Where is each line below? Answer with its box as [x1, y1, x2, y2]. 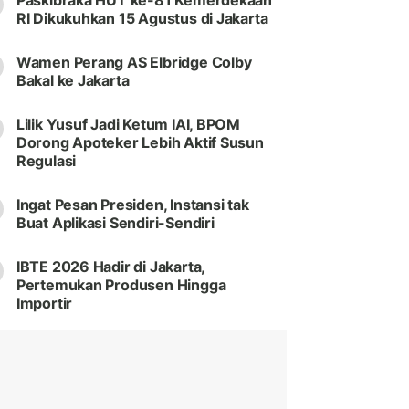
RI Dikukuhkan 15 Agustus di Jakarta [16, 9, 268, 28]
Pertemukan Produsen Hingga [16, 276, 226, 295]
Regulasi [16, 152, 77, 171]
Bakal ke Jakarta [16, 71, 130, 90]
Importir [16, 294, 73, 313]
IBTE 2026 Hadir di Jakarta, [16, 257, 205, 277]
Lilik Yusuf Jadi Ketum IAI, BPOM [16, 115, 241, 134]
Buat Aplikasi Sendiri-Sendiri [16, 214, 215, 233]
